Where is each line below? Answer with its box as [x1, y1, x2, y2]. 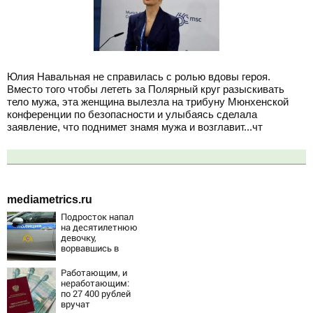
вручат [61, 298, 90, 311]
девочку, [61, 231, 96, 245]
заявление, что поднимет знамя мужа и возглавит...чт [7, 121, 263, 133]
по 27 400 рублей [61, 287, 131, 300]
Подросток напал [61, 210, 133, 224]
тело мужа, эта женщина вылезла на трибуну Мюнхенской [7, 96, 289, 108]
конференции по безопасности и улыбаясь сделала [7, 108, 257, 121]
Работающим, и [61, 266, 127, 279]
